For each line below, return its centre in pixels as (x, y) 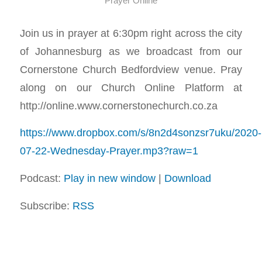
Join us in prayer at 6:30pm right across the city (131, 33)
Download (187, 178)
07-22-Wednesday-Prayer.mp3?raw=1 (109, 151)
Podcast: (42, 178)
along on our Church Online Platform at (131, 87)
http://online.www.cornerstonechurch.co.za (118, 105)
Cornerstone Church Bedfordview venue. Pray (131, 69)
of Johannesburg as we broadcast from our (131, 51)
